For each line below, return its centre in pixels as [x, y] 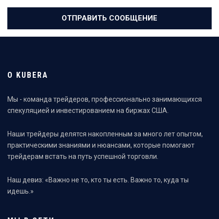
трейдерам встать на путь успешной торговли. [83, 156]
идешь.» [21, 191]
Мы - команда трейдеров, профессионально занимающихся [105, 99]
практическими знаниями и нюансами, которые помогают [101, 145]
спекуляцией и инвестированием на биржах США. [88, 110]
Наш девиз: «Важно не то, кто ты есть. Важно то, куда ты [98, 180]
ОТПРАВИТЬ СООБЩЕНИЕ [109, 18]
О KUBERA [28, 75]
